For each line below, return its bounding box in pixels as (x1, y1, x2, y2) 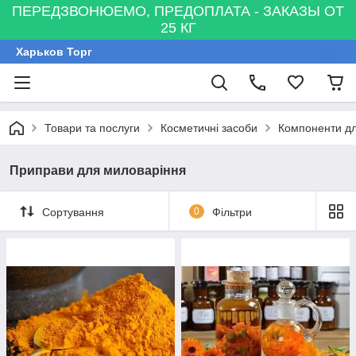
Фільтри (211, 205, 252, 219)
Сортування (42, 205, 104, 219)
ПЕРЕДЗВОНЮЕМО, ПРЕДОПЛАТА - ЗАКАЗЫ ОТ (12, 3, 344, 19)
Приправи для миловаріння (10, 164, 186, 177)
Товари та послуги (44, 122, 140, 134)
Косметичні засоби (161, 122, 257, 134)
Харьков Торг (16, 45, 92, 58)
